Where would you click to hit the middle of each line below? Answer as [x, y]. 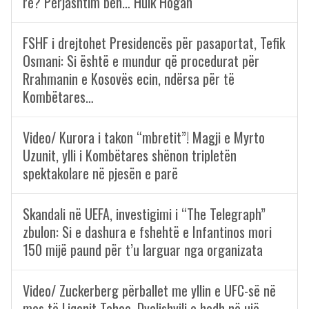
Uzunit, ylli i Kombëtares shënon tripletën [130, 155]
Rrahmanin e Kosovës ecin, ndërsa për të [129, 79]
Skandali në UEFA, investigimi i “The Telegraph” [144, 214]
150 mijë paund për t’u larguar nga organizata [143, 250]
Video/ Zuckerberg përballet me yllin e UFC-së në [149, 290]
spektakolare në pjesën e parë [100, 173]
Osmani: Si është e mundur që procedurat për [141, 61]
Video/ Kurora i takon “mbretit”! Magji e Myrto [144, 137]
